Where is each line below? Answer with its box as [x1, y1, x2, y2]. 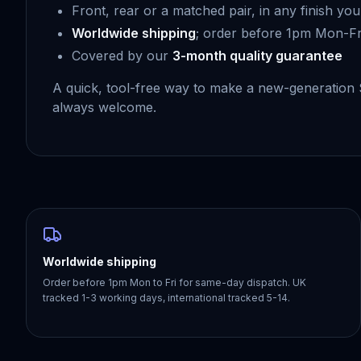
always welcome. [52, 99, 156, 115]
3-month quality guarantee [172, 48, 342, 64]
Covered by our [72, 48, 172, 64]
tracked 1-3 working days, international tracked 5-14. [43, 292, 290, 304]
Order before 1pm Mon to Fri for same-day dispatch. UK [43, 276, 306, 288]
